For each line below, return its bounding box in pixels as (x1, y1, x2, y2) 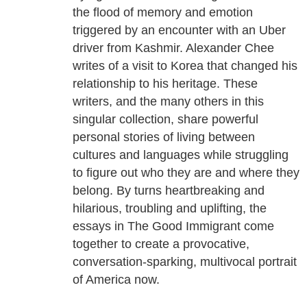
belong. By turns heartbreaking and (73, 184, 265, 198)
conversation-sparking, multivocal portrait (73, 255, 297, 269)
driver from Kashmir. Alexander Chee (73, 41, 275, 56)
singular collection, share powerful (73, 112, 259, 127)
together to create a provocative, (73, 237, 250, 251)
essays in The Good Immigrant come (73, 219, 275, 234)
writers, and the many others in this (73, 95, 265, 109)
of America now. (73, 273, 160, 287)
